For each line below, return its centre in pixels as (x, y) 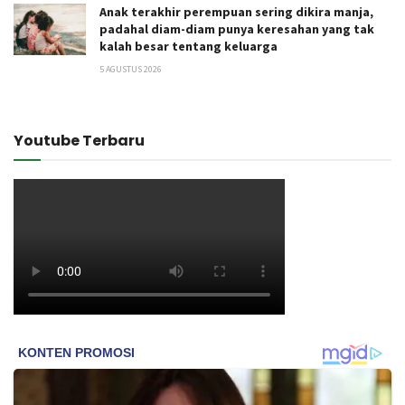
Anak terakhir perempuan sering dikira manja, (236, 11)
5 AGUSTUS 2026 (131, 69)
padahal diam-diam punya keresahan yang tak (237, 28)
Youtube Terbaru (79, 140)
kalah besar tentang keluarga (188, 46)
